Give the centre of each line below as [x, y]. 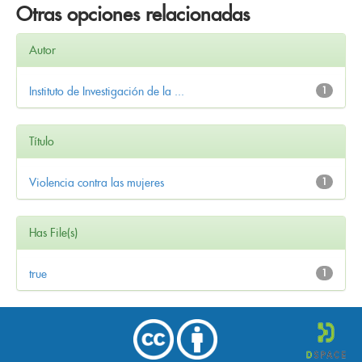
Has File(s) [53, 232]
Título [42, 141]
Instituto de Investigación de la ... [107, 91]
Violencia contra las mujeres [97, 182]
